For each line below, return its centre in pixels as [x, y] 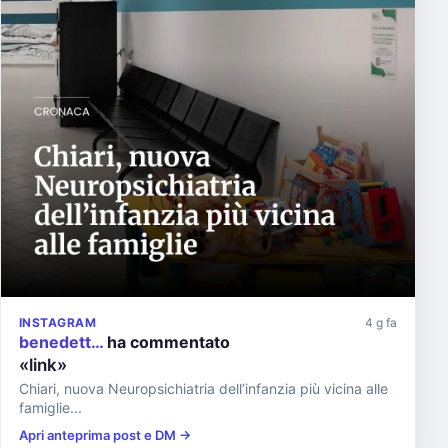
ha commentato [166, 342]
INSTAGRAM [58, 322]
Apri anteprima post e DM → [105, 435]
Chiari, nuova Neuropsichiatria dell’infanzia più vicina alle [203, 388]
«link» [43, 365]
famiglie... [50, 407]
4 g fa [381, 322]
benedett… [61, 342]
